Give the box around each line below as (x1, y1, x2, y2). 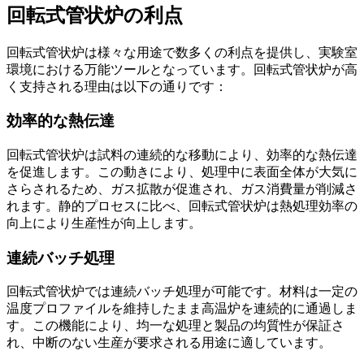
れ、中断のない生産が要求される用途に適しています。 (6, 336, 331, 350)
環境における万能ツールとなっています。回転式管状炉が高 (6, 62, 357, 76)
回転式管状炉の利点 (6, 4, 183, 26)
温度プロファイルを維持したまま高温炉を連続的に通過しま (6, 301, 357, 316)
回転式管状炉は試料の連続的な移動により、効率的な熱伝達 (6, 148, 357, 162)
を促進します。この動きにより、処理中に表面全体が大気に (6, 165, 357, 179)
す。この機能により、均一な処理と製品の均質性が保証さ (6, 318, 344, 333)
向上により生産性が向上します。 (6, 216, 201, 230)
